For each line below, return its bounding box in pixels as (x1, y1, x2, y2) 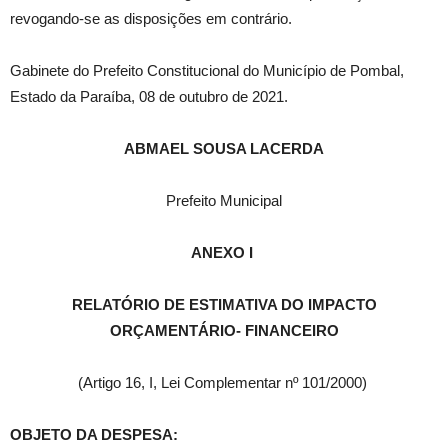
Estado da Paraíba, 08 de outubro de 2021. (10, 88, 288, 106)
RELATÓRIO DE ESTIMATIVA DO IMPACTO (71, 296, 377, 314)
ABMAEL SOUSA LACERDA (124, 140, 324, 158)
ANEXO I (191, 244, 257, 262)
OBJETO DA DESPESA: (10, 426, 178, 444)
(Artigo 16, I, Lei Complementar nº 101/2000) (77, 374, 367, 392)
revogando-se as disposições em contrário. (10, 10, 292, 28)
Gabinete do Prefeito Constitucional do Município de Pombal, (10, 62, 404, 80)
